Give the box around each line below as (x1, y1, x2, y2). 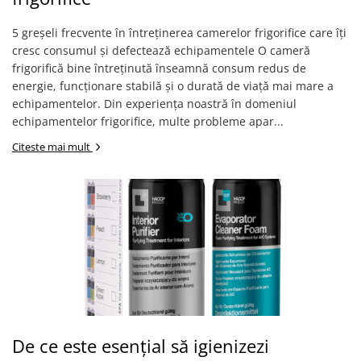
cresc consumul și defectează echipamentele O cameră (12, 43, 310, 58)
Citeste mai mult (12, 139, 93, 154)
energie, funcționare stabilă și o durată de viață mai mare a (12, 78, 334, 93)
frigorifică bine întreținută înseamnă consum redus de (12, 60, 306, 76)
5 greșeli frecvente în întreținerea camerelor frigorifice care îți (12, 25, 346, 40)
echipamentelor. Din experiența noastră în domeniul (12, 96, 297, 111)
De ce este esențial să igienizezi (12, 334, 269, 358)
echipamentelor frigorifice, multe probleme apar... (12, 114, 284, 129)
